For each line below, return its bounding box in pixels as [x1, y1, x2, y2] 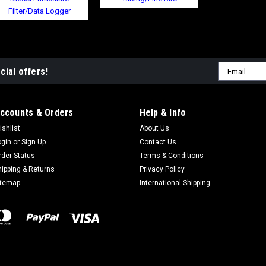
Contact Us [139, 138, 176, 147]
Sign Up [21, 138, 46, 147]
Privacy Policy [139, 165, 185, 174]
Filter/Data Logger [8, 7, 71, 16]
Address [218, 75, 250, 85]
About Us [139, 124, 169, 133]
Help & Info [139, 107, 186, 119]
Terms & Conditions [139, 151, 204, 160]
